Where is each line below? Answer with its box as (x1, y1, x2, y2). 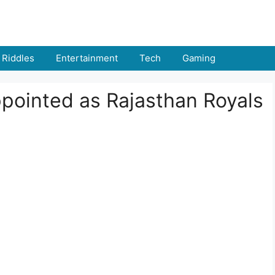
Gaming (182, 52, 215, 64)
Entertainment (56, 52, 118, 64)
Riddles (2, 52, 34, 64)
